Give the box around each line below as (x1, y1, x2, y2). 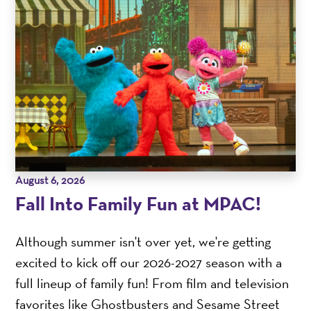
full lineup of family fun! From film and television (15, 274, 289, 293)
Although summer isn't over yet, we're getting (15, 233, 271, 251)
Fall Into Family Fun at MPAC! (15, 191, 262, 216)
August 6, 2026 (15, 173, 85, 188)
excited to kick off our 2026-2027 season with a (15, 253, 283, 272)
